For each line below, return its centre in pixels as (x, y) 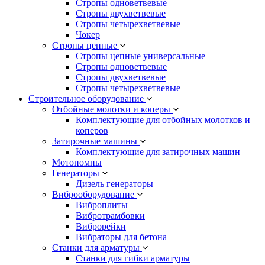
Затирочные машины (96, 141)
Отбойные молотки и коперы (112, 109)
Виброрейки (101, 227)
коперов (92, 131)
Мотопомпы (77, 163)
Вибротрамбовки (110, 216)
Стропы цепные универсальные (140, 56)
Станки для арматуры (97, 248)
